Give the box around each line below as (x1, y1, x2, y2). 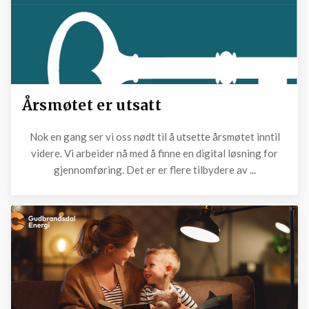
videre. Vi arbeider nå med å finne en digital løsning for (31, 147, 278, 160)
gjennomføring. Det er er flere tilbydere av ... (53, 163, 256, 177)
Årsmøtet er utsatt (21, 95, 162, 114)
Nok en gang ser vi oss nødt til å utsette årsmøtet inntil (29, 130, 280, 143)
